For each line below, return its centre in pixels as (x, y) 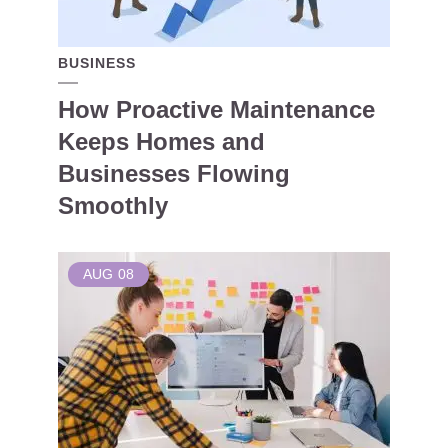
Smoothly (113, 206)
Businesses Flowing (174, 174)
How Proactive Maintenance (216, 110)
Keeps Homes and (161, 142)
